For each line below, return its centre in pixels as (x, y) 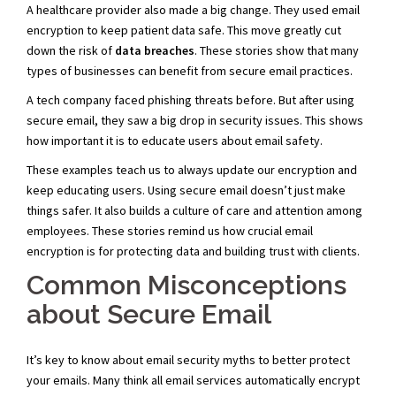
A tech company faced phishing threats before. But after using (190, 99)
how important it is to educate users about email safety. (175, 140)
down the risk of (71, 50)
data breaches (155, 50)
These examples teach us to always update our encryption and (192, 169)
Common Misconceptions (187, 285)
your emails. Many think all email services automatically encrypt (193, 380)
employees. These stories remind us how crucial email (170, 230)
